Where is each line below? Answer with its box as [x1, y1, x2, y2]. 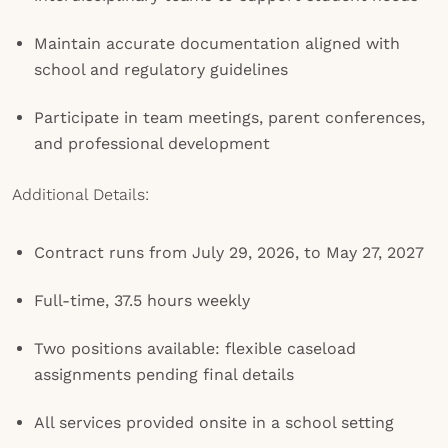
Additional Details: [12, 185, 149, 204]
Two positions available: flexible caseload [34, 339, 356, 358]
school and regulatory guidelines [34, 60, 288, 79]
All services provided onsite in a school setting [34, 413, 394, 432]
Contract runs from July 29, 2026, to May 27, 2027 [34, 243, 424, 262]
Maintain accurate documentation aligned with [34, 34, 400, 53]
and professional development [34, 134, 270, 153]
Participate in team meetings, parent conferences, [34, 108, 425, 127]
